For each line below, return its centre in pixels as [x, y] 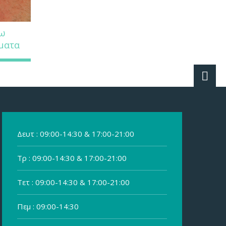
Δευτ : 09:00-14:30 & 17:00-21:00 [76, 134]
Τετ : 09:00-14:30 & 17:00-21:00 [73, 182]
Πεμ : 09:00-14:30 [48, 207]
